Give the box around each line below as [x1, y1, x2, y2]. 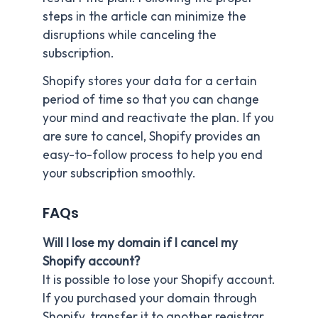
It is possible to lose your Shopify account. [43, 272, 275, 288]
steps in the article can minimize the [43, 8, 246, 24]
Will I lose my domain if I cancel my [43, 235, 238, 251]
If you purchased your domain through [43, 290, 257, 307]
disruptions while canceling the [43, 26, 216, 43]
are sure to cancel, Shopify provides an [43, 128, 261, 145]
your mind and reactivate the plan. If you [43, 110, 274, 126]
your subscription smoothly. [43, 165, 196, 182]
